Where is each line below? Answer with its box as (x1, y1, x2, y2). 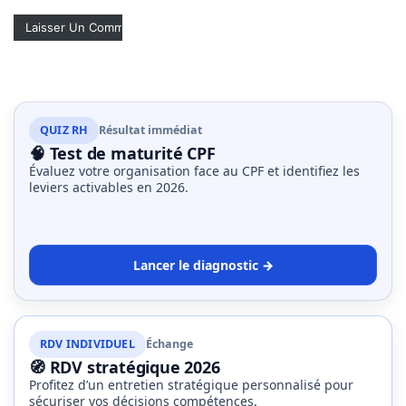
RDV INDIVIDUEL (40, 336, 135, 353)
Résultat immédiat (99, 122, 203, 139)
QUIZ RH (40, 122, 89, 139)
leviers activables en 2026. (29, 179, 188, 197)
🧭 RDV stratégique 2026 (29, 356, 220, 379)
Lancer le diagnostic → (132, 256, 274, 275)
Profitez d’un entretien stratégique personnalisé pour (29, 376, 353, 394)
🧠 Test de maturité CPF (29, 142, 216, 165)
